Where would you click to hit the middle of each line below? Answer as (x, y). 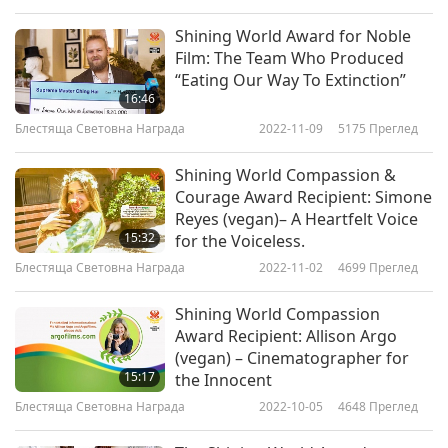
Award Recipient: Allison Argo (286, 336)
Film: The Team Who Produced (289, 58)
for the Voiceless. (240, 241)
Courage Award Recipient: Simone (303, 197)
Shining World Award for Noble (293, 36)
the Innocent (223, 380)
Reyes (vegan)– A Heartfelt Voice (296, 219)
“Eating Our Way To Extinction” (290, 80)
